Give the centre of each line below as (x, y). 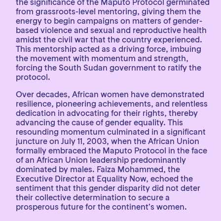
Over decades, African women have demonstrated (110, 94)
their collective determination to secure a (93, 197)
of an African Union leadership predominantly (101, 160)
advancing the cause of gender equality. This (99, 122)
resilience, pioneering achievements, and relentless (112, 104)
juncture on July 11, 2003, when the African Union (108, 141)
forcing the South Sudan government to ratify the (109, 68)
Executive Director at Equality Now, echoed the (104, 179)
